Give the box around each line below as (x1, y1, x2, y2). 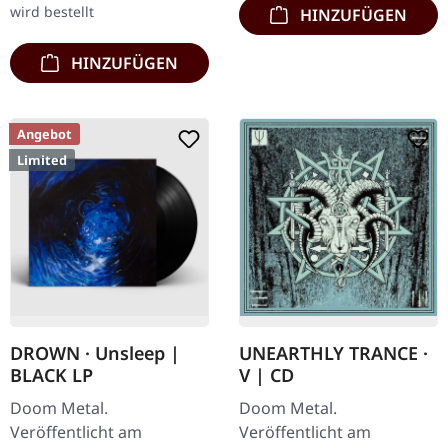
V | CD (239, 363, 294, 388)
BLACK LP (10, 363, 93, 388)
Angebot (17, 125, 72, 144)
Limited (17, 151, 67, 170)
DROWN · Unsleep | (10, 341, 180, 366)
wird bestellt (10, 2, 94, 22)
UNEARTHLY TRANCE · (239, 341, 428, 366)
